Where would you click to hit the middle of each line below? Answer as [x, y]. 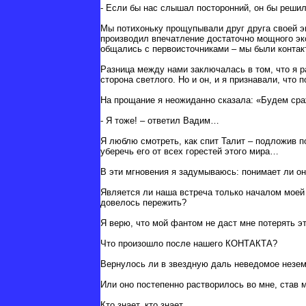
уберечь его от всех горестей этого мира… [190, 152]
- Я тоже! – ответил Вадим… [160, 121]
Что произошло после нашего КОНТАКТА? [189, 244]
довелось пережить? [143, 203]
